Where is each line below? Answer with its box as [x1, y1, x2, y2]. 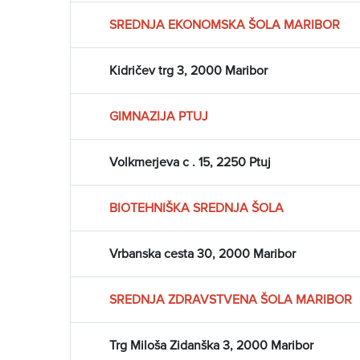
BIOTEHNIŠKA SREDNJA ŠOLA [109, 200, 284, 217]
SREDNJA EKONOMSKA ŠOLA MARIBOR [109, 17, 340, 34]
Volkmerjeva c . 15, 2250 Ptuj [109, 154, 271, 171]
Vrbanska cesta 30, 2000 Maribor [109, 246, 296, 263]
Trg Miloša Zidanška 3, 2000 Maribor [109, 337, 313, 354]
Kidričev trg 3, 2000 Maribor [109, 63, 268, 80]
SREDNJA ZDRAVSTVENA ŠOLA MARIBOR [109, 292, 352, 309]
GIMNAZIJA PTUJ [109, 108, 208, 125]
